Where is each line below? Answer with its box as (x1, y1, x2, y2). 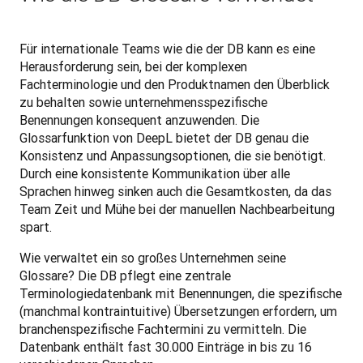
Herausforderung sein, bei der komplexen (19, 58, 247, 75)
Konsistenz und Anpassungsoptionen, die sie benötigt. (19, 147, 326, 164)
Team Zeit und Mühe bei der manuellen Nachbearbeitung (19, 200, 335, 217)
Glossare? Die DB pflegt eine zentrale (19, 267, 231, 284)
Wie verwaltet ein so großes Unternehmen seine (19, 249, 286, 266)
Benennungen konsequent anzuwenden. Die (19, 111, 259, 128)
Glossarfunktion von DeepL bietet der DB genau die (19, 129, 309, 146)
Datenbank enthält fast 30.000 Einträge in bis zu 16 (19, 338, 312, 355)
